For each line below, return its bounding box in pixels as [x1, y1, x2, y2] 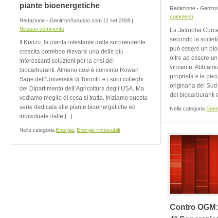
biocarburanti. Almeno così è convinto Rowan [19, 67, 139, 73]
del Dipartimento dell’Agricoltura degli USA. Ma [19, 85, 144, 92]
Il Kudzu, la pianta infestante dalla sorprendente [19, 39, 145, 46]
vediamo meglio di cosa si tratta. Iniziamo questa [19, 94, 147, 101]
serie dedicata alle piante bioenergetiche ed [19, 104, 136, 110]
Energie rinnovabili [77, 127, 120, 133]
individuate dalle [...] [19, 113, 72, 120]
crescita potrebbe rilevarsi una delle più [19, 48, 124, 55]
